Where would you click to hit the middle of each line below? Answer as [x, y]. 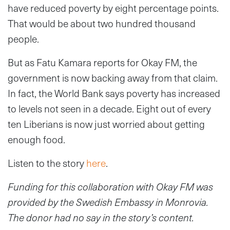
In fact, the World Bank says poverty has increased [114, 93]
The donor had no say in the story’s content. [101, 217]
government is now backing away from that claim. [113, 78]
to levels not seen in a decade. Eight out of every [109, 108]
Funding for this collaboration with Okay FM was [110, 186]
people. [23, 39]
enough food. [36, 139]
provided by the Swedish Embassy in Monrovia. [108, 202]
